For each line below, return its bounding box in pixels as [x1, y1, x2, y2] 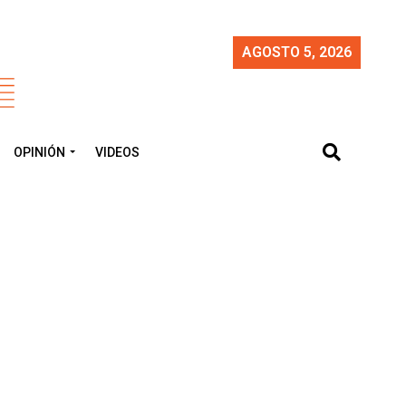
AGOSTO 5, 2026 [242, 43, 352, 61]
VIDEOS [95, 145, 140, 159]
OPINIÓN [14, 145, 65, 159]
